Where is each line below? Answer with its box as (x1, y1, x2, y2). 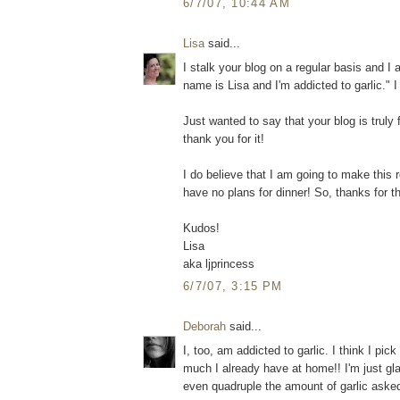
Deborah (183, 320, 226, 334)
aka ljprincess (183, 256, 254, 271)
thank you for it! (183, 131, 264, 146)
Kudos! (183, 221, 220, 235)
